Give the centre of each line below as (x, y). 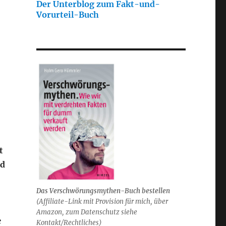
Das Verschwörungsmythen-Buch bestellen (103, 191)
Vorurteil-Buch (67, 14)
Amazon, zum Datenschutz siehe (87, 212)
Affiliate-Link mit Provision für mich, (95, 201)
